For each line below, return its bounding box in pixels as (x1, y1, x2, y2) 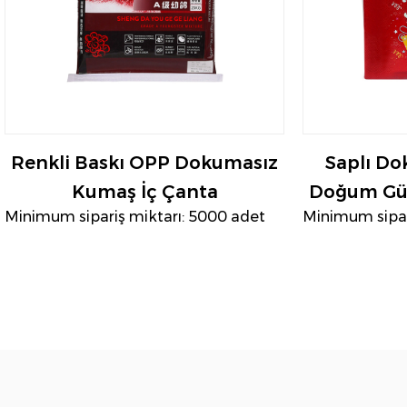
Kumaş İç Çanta (71, 181, 218, 203)
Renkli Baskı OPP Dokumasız (11, 152, 279, 174)
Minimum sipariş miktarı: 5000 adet (5, 208, 265, 226)
